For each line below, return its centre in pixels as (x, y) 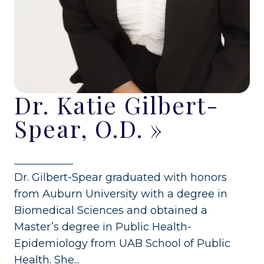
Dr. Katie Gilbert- (117, 104)
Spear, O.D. (79, 128)
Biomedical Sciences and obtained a (111, 210)
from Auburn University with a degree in (121, 194)
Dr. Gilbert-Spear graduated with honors (121, 177)
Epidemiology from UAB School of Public (122, 243)
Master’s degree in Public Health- (103, 227)
